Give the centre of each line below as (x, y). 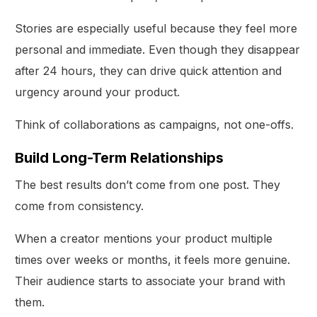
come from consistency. (80, 206)
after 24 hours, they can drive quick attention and (149, 70)
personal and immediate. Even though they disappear (158, 49)
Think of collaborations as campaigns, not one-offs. (155, 124)
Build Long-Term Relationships (120, 157)
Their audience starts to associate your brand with (150, 281)
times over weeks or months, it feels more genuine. (153, 259)
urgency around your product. (98, 92)
